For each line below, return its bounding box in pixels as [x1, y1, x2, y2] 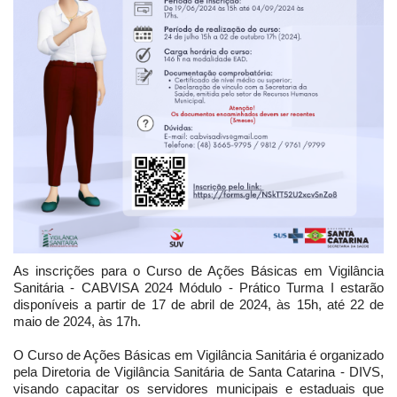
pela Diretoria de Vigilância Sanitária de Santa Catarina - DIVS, [13, 363, 384, 379]
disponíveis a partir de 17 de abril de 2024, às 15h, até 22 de [13, 296, 384, 312]
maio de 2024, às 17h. [13, 313, 141, 329]
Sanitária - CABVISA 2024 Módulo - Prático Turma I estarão [13, 279, 384, 295]
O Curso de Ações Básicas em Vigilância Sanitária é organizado [13, 346, 384, 362]
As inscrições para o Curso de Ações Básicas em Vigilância [13, 262, 384, 278]
